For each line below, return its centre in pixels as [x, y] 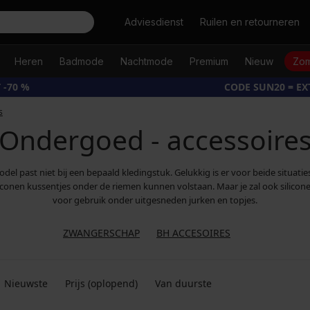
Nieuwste [26, 283]
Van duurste [183, 283]
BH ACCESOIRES [193, 233]
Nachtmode [146, 61]
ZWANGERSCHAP [101, 233]
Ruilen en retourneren [250, 22]
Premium [209, 61]
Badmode [81, 61]
